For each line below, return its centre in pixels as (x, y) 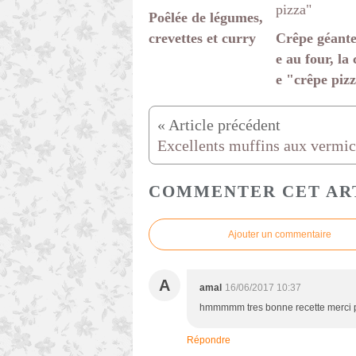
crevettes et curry (202, 39)
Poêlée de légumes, (206, 18)
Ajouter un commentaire (280, 235)
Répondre (209, 341)
